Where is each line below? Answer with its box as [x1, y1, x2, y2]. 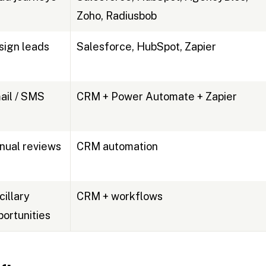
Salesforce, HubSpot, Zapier [76, 40, 216, 53]
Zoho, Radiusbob [76, 9, 157, 23]
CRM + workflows [76, 190, 163, 203]
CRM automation [76, 140, 158, 153]
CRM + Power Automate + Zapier [76, 90, 237, 103]
